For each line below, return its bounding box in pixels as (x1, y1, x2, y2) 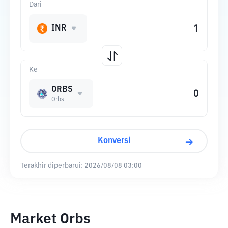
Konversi (98, 137, 130, 145)
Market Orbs (10, 212, 91, 226)
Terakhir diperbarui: (20, 162, 83, 169)
